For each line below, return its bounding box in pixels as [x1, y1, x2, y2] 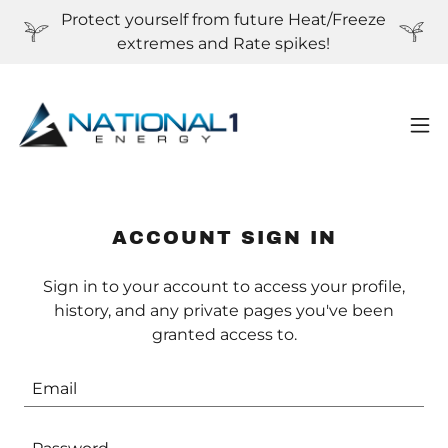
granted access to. [151, 325, 297, 344]
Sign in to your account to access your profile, [43, 277, 405, 296]
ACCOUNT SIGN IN [111, 227, 337, 248]
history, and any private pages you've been [54, 301, 394, 320]
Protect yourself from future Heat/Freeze [61, 10, 387, 29]
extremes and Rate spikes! [117, 34, 331, 53]
